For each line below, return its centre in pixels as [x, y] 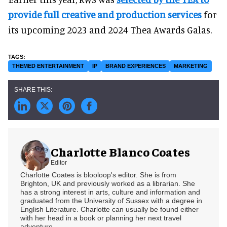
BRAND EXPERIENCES [136, 66]
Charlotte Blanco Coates [120, 152]
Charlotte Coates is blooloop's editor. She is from [98, 175]
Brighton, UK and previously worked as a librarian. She [108, 183]
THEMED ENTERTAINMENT [48, 66]
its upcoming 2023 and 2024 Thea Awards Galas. [111, 29]
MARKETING [191, 66]
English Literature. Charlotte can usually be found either [109, 209]
